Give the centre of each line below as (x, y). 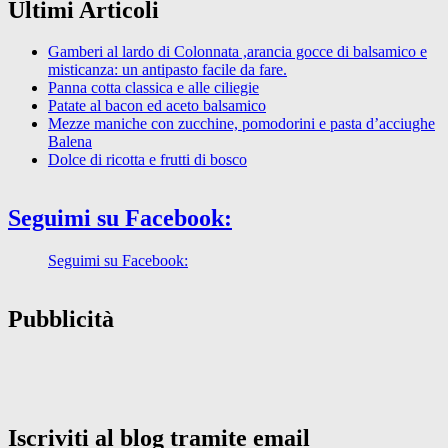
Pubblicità (61, 319)
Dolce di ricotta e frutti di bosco (147, 160)
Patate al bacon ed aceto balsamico (157, 106)
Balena (70, 142)
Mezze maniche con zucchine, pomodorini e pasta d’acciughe (241, 124)
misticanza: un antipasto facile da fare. (167, 70)
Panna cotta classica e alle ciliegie (153, 88)
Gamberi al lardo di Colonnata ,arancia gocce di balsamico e (237, 52)
